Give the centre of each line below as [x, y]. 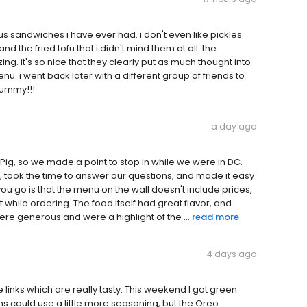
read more [216, 217]
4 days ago [232, 254]
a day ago [234, 126]
